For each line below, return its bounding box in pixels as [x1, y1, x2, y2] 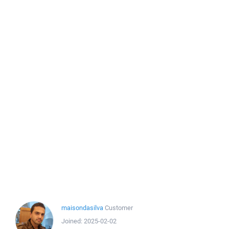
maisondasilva [61, 203, 103, 212]
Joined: [61, 217, 84, 225]
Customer [105, 203, 133, 212]
